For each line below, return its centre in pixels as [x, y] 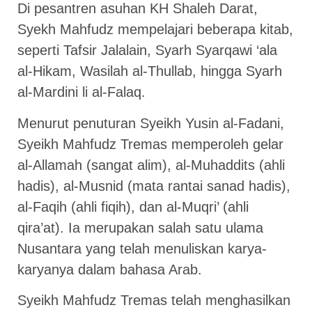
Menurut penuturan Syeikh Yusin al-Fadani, [151, 123]
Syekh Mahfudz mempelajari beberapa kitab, [155, 30]
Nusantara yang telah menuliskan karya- [142, 248]
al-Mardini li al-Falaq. [81, 92]
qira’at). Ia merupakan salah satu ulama [140, 227]
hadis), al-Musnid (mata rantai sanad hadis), [154, 186]
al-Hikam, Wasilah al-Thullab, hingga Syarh [150, 71]
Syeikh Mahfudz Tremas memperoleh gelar [150, 144]
